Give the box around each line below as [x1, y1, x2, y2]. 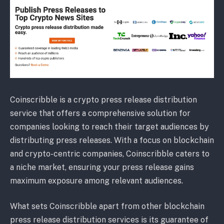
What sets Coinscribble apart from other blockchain [10, 201, 204, 211]
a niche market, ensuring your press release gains [10, 162, 194, 172]
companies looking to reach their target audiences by [10, 121, 209, 131]
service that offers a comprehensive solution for [10, 108, 190, 118]
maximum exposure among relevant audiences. [10, 175, 183, 185]
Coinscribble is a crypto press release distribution [10, 94, 197, 104]
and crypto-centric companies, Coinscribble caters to [10, 148, 209, 158]
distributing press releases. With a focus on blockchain [10, 135, 214, 145]
